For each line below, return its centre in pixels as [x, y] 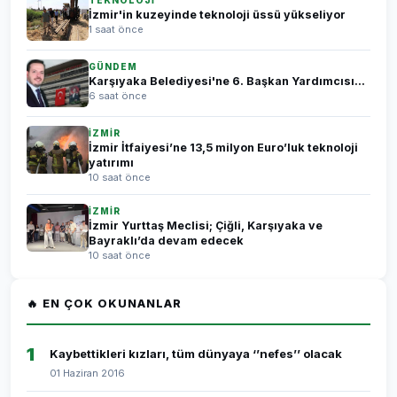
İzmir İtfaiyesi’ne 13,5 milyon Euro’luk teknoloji [223, 148]
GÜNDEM [113, 66]
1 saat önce [116, 29]
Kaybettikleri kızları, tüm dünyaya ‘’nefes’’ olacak [196, 354]
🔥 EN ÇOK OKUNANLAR [104, 304]
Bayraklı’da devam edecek [166, 241]
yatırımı [111, 163]
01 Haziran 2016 [87, 373]
